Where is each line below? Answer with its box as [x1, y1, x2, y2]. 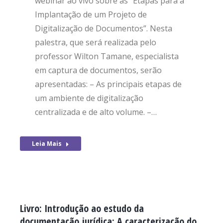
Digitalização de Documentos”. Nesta [35, 23, 172, 34]
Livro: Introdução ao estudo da [20, 202, 144, 215]
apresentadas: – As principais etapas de [35, 79, 182, 90]
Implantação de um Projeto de [35, 9, 147, 20]
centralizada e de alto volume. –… [35, 107, 157, 117]
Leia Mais [32, 139, 62, 148]
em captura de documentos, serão [35, 65, 162, 76]
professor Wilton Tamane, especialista [35, 51, 179, 62]
